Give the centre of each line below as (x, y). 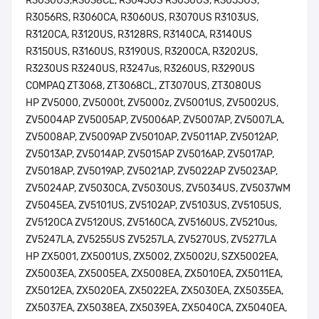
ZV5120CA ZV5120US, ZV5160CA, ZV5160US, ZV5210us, (151, 223)
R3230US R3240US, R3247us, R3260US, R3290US (140, 69)
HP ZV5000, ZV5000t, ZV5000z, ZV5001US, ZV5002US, (152, 103)
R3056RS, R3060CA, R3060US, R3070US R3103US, (142, 18)
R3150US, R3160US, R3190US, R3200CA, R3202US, (142, 52)
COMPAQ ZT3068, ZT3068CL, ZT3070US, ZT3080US (143, 86)
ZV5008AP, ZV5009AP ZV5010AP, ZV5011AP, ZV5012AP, (152, 137)
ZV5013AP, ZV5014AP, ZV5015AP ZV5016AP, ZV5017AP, (150, 155)
